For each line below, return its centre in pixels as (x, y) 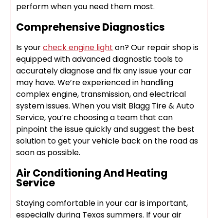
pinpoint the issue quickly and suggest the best (106, 129)
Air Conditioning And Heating (92, 173)
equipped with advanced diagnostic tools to (100, 59)
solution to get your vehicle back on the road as (107, 141)
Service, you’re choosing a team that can (95, 118)
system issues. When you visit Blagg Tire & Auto (105, 106)
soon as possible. (48, 153)
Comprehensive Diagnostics (91, 27)
